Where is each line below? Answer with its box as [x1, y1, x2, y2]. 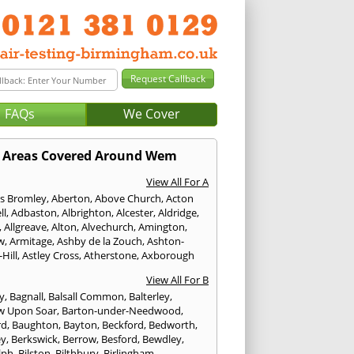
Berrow [62, 332, 97, 347]
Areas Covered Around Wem [2, 147, 178, 165]
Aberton [51, 191, 91, 206]
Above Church [95, 191, 162, 206]
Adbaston [11, 205, 58, 220]
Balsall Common [48, 289, 125, 304]
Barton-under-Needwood [62, 303, 182, 318]
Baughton [12, 318, 59, 333]
